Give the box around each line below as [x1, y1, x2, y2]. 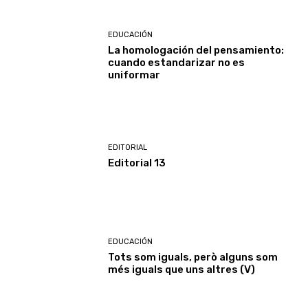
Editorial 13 [108, 157, 166, 170]
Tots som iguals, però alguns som [108, 251, 278, 264]
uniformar [108, 68, 161, 81]
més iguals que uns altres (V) [108, 263, 256, 276]
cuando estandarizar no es [108, 56, 245, 69]
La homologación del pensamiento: [108, 43, 285, 56]
